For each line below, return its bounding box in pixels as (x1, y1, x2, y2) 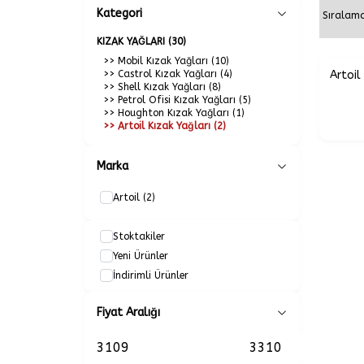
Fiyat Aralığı (97, 305, 160, 319)
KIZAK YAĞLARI (97, 36, 168, 47)
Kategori (97, 6, 142, 20)
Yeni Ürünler (113, 250, 168, 262)
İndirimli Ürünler (113, 270, 188, 281)
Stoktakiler (113, 231, 165, 242)
